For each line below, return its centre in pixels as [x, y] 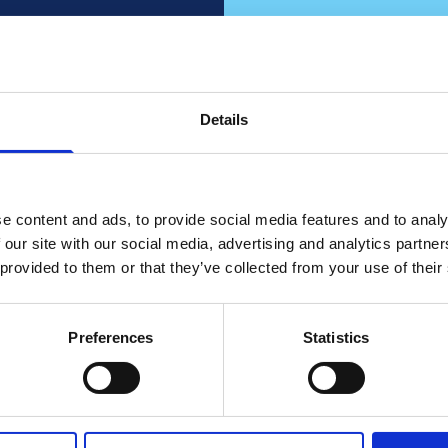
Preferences [111, 338]
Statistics [336, 338]
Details [224, 120]
